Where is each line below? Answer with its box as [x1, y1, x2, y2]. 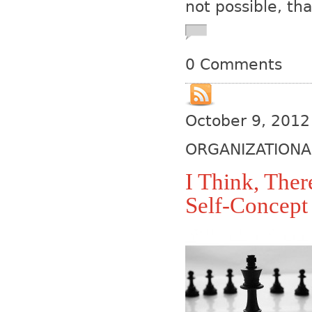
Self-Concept [185, 193, 308, 219]
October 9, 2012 [185, 111, 310, 130]
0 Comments [185, 55, 282, 74]
